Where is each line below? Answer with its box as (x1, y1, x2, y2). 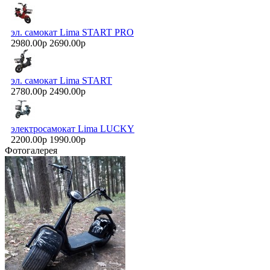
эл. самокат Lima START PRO (11, 27, 134, 38)
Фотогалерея (5, 145, 57, 156)
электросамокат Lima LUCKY (11, 124, 134, 134)
